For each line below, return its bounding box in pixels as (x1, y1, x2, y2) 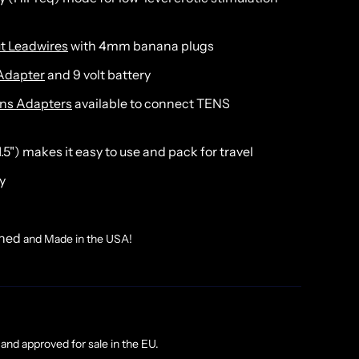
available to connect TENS (72, 95, 230, 112)
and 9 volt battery (45, 67, 151, 83)
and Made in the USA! (23, 232, 132, 247)
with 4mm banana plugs (68, 38, 214, 54)
